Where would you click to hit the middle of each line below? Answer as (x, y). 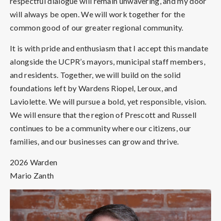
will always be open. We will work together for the (97, 14)
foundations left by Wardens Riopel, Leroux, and (94, 88)
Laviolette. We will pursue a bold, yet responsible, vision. (108, 101)
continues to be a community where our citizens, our (101, 128)
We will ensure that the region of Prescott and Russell (103, 114)
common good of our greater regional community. (97, 27)
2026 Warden (34, 162)
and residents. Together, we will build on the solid (95, 74)
